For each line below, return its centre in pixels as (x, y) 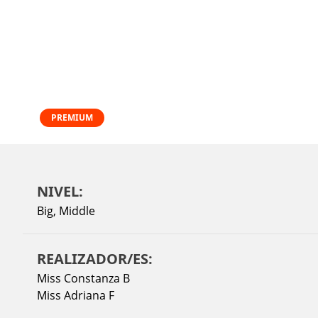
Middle (77, 210)
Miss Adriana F (76, 295)
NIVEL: (60, 191)
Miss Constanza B (83, 278)
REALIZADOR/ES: (95, 258)
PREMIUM (72, 117)
